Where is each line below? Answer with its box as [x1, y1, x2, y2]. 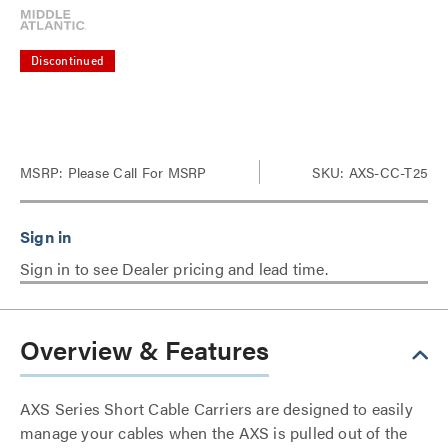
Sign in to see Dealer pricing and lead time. [20, 257, 328, 280]
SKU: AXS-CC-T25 [312, 162, 428, 182]
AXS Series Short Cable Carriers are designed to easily [20, 397, 413, 420]
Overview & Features [20, 331, 269, 368]
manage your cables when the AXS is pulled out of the [20, 421, 408, 444]
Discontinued [31, 56, 104, 68]
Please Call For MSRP [63, 162, 207, 182]
